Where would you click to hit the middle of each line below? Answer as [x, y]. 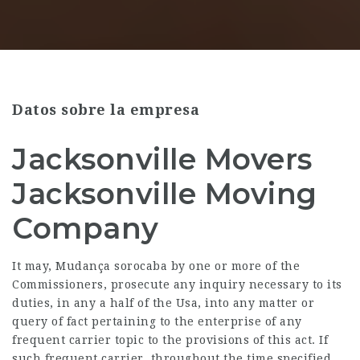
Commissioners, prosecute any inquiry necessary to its [177, 284]
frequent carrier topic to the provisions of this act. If [170, 340]
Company [86, 228]
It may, [34, 266]
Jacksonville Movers [162, 159]
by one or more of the [233, 266]
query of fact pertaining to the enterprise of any [157, 321]
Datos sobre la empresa [106, 110]
